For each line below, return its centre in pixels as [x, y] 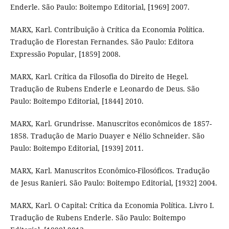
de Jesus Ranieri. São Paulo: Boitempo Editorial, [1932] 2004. [113, 182]
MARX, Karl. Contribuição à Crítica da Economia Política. [107, 29]
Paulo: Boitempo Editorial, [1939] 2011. [77, 148]
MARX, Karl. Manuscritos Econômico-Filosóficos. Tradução [110, 170]
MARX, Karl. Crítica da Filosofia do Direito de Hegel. [99, 76]
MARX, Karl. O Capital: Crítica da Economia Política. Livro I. [112, 205]
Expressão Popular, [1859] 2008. [65, 54]
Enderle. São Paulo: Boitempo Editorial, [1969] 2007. [100, 7]
